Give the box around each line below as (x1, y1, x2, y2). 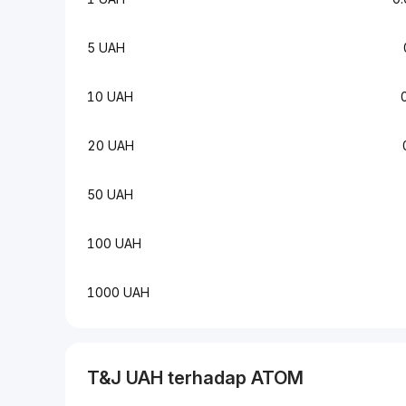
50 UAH (87, 187, 133, 202)
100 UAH (87, 236, 141, 251)
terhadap (163, 367, 251, 389)
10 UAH (87, 89, 133, 104)
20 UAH (87, 138, 134, 153)
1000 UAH (87, 285, 150, 300)
